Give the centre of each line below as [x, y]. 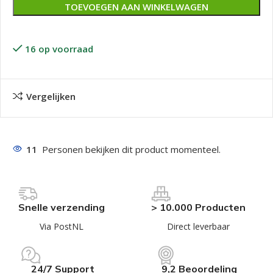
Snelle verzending [62, 207]
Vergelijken [51, 97]
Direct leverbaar [198, 227]
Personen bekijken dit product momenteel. [131, 150]
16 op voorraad [59, 49]
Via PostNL [62, 227]
